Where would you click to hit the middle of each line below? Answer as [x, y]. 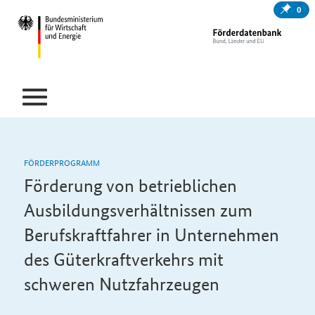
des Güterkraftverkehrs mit [123, 259]
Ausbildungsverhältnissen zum [138, 210]
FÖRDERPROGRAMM [62, 162]
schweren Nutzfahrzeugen [121, 284]
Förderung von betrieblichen [130, 186]
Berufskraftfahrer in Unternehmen [151, 235]
